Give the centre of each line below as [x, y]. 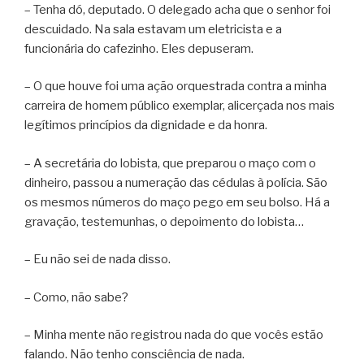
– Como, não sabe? [76, 297]
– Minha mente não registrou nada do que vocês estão [174, 335]
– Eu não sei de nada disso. [97, 260]
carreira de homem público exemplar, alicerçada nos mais [180, 106]
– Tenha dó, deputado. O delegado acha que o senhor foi [178, 9]
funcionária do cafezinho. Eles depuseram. [139, 48]
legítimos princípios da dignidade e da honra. [148, 126]
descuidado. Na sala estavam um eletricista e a [153, 29]
